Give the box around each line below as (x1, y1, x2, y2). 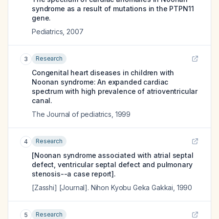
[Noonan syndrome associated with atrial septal (32, 151, 194, 159)
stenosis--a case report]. (32, 170, 116, 178)
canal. (32, 96, 53, 105)
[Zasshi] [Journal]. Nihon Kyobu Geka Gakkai (32, 183, 174, 192)
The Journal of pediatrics (32, 110, 111, 118)
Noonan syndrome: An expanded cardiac (32, 78, 169, 86)
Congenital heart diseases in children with (32, 68, 175, 77)
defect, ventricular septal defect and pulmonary (32, 160, 193, 169)
